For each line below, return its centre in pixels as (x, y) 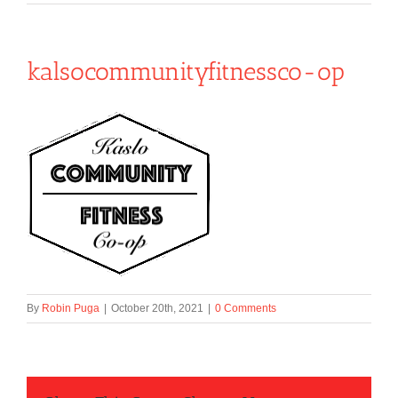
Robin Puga (71, 308)
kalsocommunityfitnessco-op (186, 71)
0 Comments (246, 308)
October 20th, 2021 (157, 308)
